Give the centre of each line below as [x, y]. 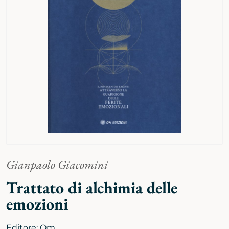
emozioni [37, 204]
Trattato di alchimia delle [92, 188]
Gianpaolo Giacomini [57, 165]
